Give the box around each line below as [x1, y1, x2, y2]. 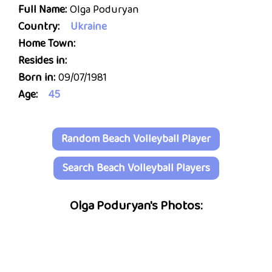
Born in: [18, 69, 55, 86]
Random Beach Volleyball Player [61, 130, 211, 148]
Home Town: [18, 35, 75, 52]
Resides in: [18, 52, 67, 69]
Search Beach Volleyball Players [62, 159, 210, 177]
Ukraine [70, 18, 107, 35]
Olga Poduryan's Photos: [69, 195, 203, 216]
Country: [18, 18, 59, 35]
